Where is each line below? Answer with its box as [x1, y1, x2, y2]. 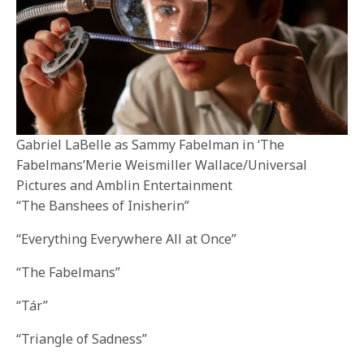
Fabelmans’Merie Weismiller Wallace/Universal [16, 155, 307, 174]
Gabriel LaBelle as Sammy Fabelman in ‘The [16, 135, 284, 154]
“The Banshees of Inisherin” [16, 196, 190, 214]
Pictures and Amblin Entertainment [16, 175, 232, 194]
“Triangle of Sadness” [16, 329, 148, 348]
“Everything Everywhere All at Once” [16, 229, 237, 248]
